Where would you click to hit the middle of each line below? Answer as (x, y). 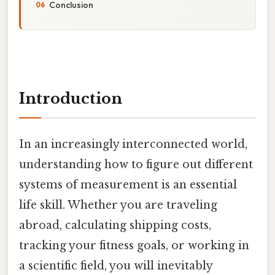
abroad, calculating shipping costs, (115, 225)
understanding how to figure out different (136, 164)
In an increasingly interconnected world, (133, 144)
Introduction (71, 98)
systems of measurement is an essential (128, 184)
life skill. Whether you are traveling (118, 205)
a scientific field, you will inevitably (116, 265)
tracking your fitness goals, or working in (134, 245)
